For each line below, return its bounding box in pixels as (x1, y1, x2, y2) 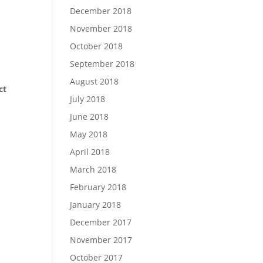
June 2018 (70, 111, 109, 122)
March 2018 (70, 164, 117, 175)
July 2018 (70, 93, 106, 104)
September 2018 (70, 58, 135, 69)
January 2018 (70, 199, 122, 210)
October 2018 (70, 41, 123, 52)
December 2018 (70, 5, 132, 16)
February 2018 (70, 181, 127, 193)
